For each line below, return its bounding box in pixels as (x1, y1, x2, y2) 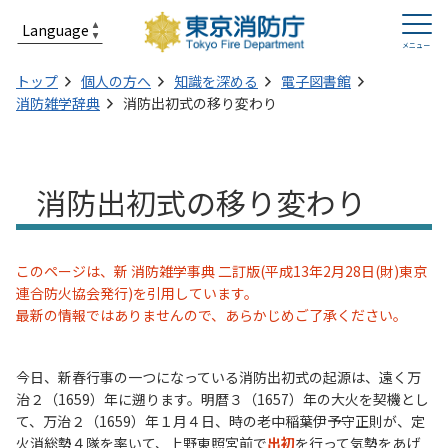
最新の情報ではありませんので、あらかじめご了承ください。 (16, 305, 407, 325)
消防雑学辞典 (16, 93, 100, 113)
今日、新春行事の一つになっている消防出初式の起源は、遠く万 (16, 367, 421, 387)
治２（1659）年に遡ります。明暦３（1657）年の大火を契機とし (16, 389, 429, 409)
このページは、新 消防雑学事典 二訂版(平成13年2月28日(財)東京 (16, 261, 427, 281)
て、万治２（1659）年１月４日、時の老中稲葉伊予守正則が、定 (16, 411, 425, 431)
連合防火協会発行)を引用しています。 (16, 283, 258, 303)
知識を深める (174, 71, 258, 91)
